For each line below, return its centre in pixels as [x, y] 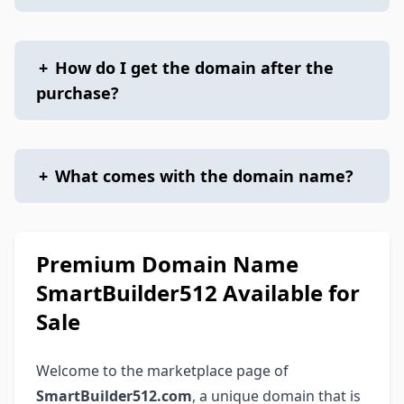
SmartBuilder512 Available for [198, 293]
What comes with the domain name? [204, 176]
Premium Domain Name [167, 264]
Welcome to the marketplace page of [162, 371]
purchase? [78, 93]
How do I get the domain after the [194, 68]
